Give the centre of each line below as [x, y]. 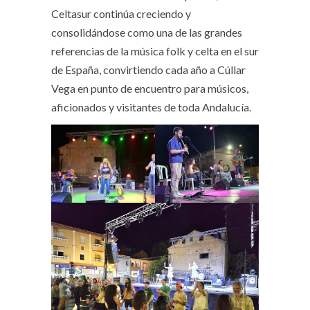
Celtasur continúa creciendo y [121, 14]
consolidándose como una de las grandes [147, 33]
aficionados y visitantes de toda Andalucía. [151, 107]
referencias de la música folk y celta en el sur [155, 51]
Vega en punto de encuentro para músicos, [150, 89]
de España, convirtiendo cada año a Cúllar [148, 70]
